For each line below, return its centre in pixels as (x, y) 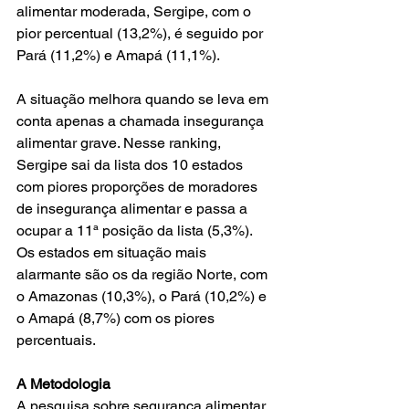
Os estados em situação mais (113, 252)
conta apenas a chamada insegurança (142, 121)
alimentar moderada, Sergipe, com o (136, 11)
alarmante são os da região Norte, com (144, 274)
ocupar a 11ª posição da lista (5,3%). (136, 231)
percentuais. (56, 340)
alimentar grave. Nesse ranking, (121, 143)
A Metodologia (63, 384)
